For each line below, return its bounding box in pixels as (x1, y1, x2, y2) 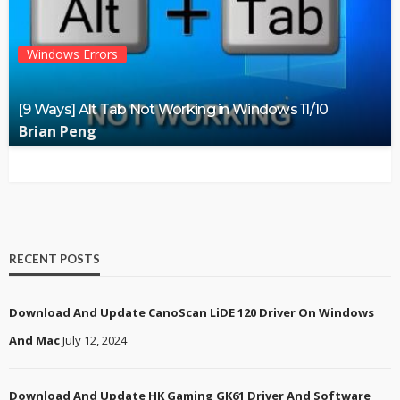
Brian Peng (19, 121, 96, 142)
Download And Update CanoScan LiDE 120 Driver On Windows (9, 304, 374, 321)
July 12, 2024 (62, 332, 127, 349)
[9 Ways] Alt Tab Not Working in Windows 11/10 (18, 100, 329, 119)
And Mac (9, 332, 60, 349)
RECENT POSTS (9, 252, 100, 267)
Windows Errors (27, 46, 118, 63)
